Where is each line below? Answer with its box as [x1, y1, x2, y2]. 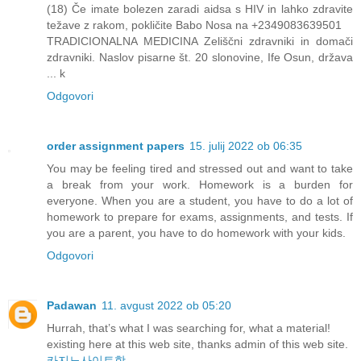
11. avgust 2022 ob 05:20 [102, 299, 231, 313]
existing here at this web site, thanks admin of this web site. [47, 338, 348, 351]
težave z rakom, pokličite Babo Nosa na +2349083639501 [47, 19, 342, 32]
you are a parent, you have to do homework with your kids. [47, 226, 346, 240]
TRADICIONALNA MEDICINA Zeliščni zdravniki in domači [47, 35, 353, 48]
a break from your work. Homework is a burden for [47, 178, 353, 192]
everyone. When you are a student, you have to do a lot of [47, 194, 353, 208]
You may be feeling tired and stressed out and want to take [47, 162, 353, 176]
